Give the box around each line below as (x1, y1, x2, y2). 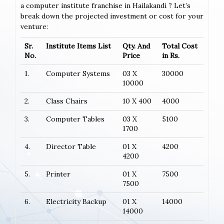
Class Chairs (46, 96, 87, 105)
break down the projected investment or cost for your (20, 11, 203, 20)
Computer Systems (46, 68, 110, 78)
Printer (46, 169, 70, 178)
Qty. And (122, 41, 150, 50)
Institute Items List (46, 41, 111, 50)
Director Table (46, 141, 96, 151)
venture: (20, 21, 48, 31)
